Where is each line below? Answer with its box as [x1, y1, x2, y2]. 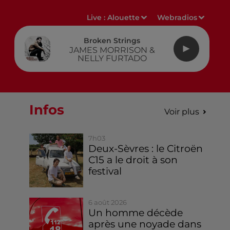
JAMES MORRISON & [69, 45, 155, 55]
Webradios [157, 13, 198, 22]
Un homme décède [88, 207, 183, 219]
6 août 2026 [88, 198, 127, 207]
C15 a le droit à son [88, 154, 178, 166]
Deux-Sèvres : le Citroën [88, 143, 203, 155]
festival [88, 165, 122, 177]
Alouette [107, 13, 140, 22]
